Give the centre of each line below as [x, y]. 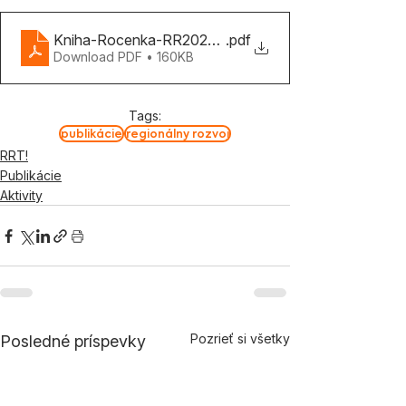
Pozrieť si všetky [240, 338]
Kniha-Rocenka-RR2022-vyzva [158, 40]
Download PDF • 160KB [124, 57]
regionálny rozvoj [178, 134]
